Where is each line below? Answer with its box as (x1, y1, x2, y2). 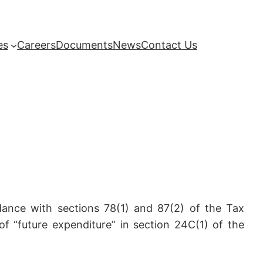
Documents (56, 39, 113, 52)
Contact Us (141, 39, 197, 52)
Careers (17, 39, 56, 52)
